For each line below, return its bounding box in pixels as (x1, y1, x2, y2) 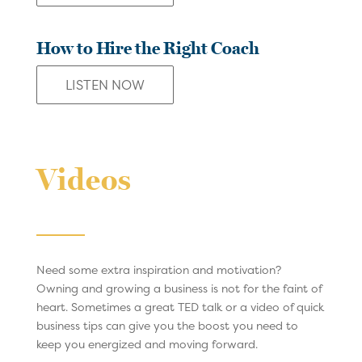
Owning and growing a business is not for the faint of (36, 280, 322, 296)
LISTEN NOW (65, 75, 145, 94)
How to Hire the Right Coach (36, 37, 259, 59)
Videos (36, 161, 132, 199)
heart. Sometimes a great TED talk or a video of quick (36, 298, 324, 314)
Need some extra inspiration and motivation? (36, 261, 281, 277)
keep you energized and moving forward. (36, 335, 258, 351)
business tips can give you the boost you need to (36, 317, 298, 333)
